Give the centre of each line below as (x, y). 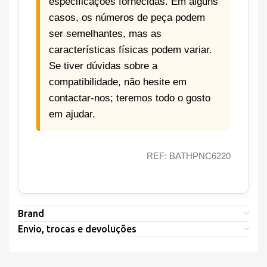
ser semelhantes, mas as (105, 34)
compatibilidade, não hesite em (118, 82)
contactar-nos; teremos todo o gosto (130, 98)
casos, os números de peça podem (127, 18)
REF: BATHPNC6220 (189, 156)
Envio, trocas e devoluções (77, 229)
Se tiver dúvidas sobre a (103, 66)
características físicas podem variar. (131, 50)
